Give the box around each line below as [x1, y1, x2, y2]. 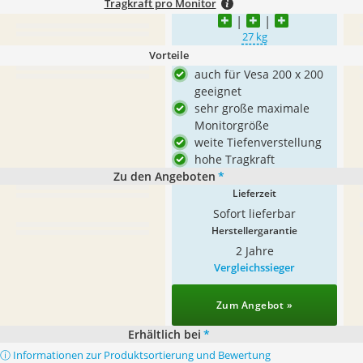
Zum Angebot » [216, 298, 293, 312]
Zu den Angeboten [113, 169, 216, 184]
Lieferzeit [233, 186, 276, 200]
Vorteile [148, 48, 189, 62]
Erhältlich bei [127, 327, 201, 342]
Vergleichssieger [214, 260, 295, 275]
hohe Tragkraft [194, 152, 275, 167]
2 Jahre [235, 243, 274, 258]
